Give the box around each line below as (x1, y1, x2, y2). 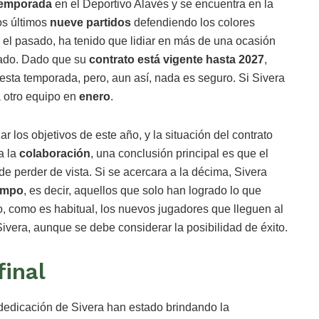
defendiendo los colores (131, 16, 255, 28)
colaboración (19, 147, 90, 159)
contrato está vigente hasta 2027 (89, 53, 264, 66)
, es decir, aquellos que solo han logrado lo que (23, 184, 261, 197)
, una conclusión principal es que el (90, 147, 268, 159)
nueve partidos (50, 16, 131, 28)
